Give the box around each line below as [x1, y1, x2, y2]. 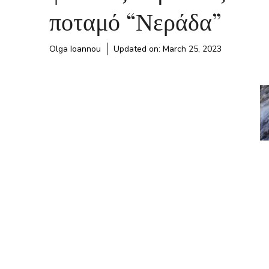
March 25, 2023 [163, 43, 222, 55]
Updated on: [113, 43, 163, 55]
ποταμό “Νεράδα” [49, 5, 222, 37]
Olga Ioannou [49, 43, 101, 55]
